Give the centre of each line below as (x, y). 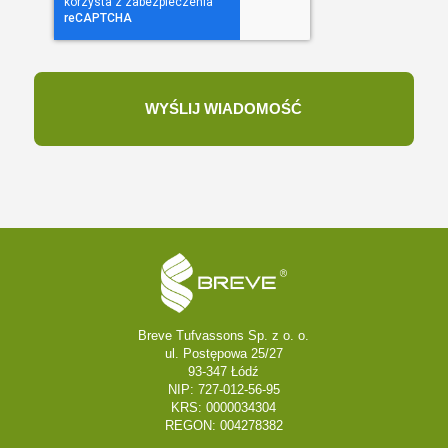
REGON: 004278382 (223, 425)
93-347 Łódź (224, 371)
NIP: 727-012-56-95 (223, 389)
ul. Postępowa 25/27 (223, 353)
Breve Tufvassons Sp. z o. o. (224, 335)
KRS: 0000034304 (224, 407)
